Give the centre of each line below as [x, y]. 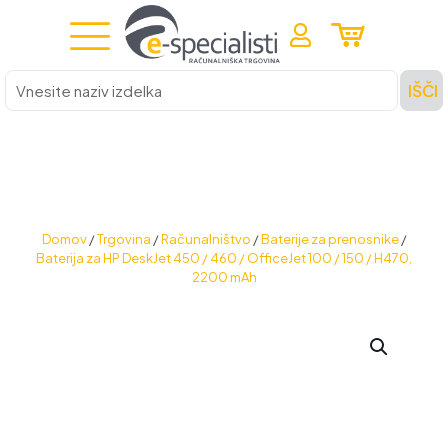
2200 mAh [224, 277]
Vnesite [28, 78]
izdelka [26, 116]
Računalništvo [205, 239]
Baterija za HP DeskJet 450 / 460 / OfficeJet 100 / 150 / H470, [224, 258]
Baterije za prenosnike [329, 239]
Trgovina [123, 239]
